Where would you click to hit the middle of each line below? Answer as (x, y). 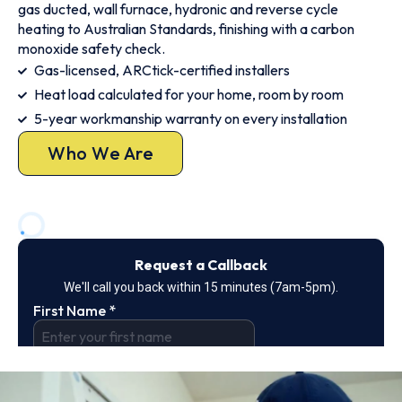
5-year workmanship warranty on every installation (190, 118)
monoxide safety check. (92, 48)
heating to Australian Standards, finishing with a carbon (186, 29)
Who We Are (100, 153)
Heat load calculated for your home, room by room (188, 94)
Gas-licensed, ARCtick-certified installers (162, 70)
